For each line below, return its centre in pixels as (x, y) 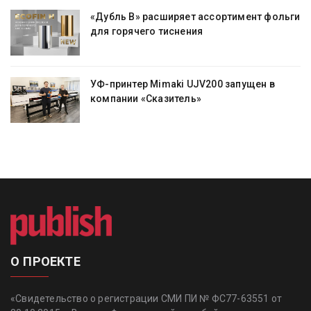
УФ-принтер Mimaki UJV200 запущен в (183, 84)
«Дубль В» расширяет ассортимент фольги (195, 16)
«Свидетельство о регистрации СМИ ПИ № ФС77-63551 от (146, 299)
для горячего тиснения (147, 31)
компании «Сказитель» (146, 98)
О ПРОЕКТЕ (45, 262)
